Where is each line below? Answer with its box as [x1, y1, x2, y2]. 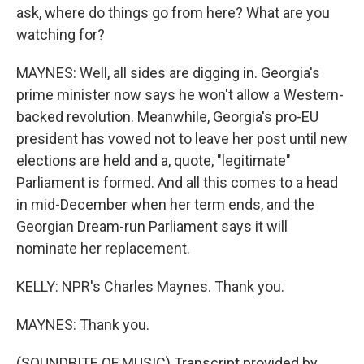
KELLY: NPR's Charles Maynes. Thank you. [16, 278, 284, 295]
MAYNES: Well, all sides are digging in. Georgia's [16, 64, 320, 81]
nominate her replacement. [16, 240, 190, 257]
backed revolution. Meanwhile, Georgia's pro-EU [16, 108, 318, 125]
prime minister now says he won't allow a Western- [16, 86, 344, 103]
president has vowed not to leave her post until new [16, 130, 348, 147]
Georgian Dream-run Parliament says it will [16, 218, 288, 235]
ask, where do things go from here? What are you [16, 4, 330, 21]
